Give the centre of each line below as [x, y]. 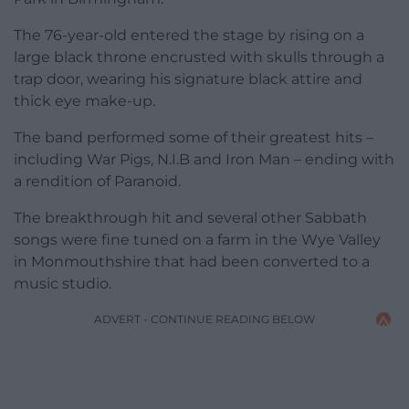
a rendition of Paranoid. [97, 182]
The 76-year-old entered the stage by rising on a [189, 36]
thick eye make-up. [84, 101]
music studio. [63, 284]
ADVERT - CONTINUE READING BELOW [204, 320]
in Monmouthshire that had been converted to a [192, 262]
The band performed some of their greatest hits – [194, 138]
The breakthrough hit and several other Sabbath [190, 218]
